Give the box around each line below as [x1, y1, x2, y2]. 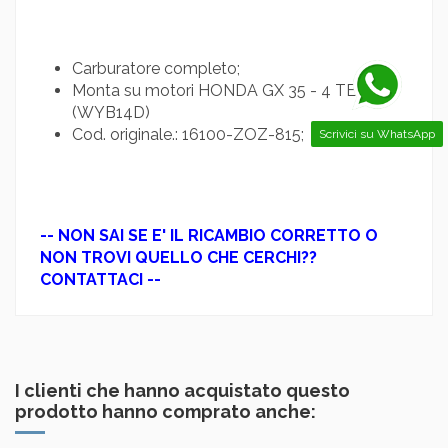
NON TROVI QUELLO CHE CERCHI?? [40, 247, 317, 267]
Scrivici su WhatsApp [319, 126, 435, 141]
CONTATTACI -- [40, 269, 161, 289]
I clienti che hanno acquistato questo [15, 379, 350, 401]
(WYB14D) [72, 102, 150, 122]
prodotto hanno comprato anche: [15, 400, 316, 422]
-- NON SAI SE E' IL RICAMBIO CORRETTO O [40, 225, 378, 245]
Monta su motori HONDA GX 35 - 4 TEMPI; [72, 80, 387, 100]
